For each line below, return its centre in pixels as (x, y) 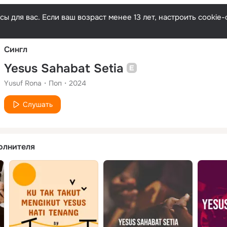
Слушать (38, 104)
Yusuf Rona (23, 83)
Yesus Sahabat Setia (64, 68)
